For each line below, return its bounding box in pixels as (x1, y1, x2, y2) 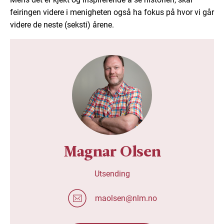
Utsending (94, 169, 130, 179)
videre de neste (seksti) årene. (10, 20, 114, 30)
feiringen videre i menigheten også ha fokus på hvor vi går (10, 7, 214, 17)
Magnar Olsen (63, 140, 161, 162)
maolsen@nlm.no (95, 193, 157, 203)
